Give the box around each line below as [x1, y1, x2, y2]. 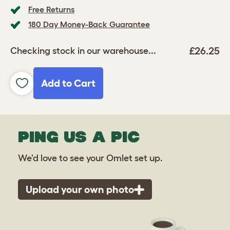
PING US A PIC [18, 127, 140, 145]
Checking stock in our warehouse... [10, 45, 156, 56]
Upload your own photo [26, 184, 134, 195]
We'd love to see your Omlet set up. [18, 153, 163, 163]
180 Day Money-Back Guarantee [28, 20, 150, 29]
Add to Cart [41, 78, 95, 89]
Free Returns [28, 5, 74, 14]
